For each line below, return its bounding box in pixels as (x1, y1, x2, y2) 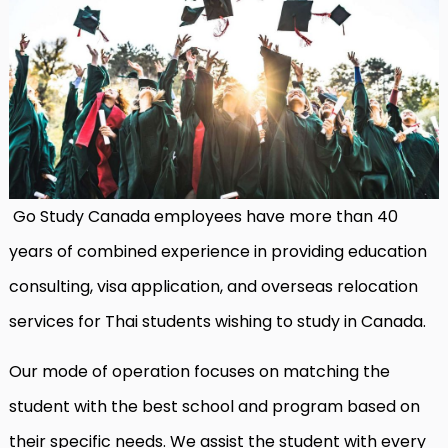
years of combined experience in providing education (9, 240, 427, 263)
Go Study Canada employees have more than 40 (9, 205, 398, 228)
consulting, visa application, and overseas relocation (9, 275, 418, 298)
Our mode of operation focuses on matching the (9, 360, 390, 383)
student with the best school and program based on (9, 395, 420, 418)
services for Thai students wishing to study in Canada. (9, 310, 426, 333)
